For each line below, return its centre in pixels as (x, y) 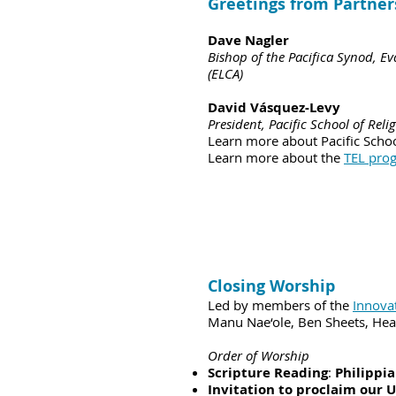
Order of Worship (259, 355)
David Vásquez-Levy (274, 107)
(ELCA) (225, 73)
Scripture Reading (268, 373)
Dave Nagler (248, 40)
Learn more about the (276, 157)
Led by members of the (280, 305)
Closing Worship (271, 286)
